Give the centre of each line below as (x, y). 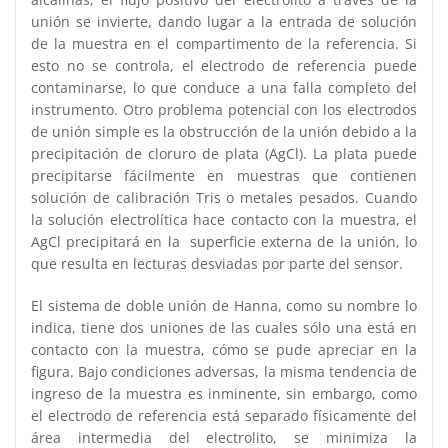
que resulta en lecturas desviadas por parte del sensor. (217, 263)
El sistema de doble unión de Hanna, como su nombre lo (224, 305)
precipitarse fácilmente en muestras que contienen (224, 175)
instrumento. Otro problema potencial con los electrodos (224, 109)
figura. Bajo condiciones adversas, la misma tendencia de (224, 371)
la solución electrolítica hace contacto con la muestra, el (224, 219)
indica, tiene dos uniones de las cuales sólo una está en (224, 327)
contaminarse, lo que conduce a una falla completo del (224, 87)
